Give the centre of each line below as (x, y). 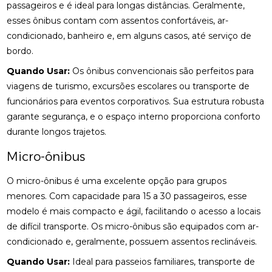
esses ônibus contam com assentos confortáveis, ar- (118, 21)
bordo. (20, 51)
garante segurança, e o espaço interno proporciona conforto (134, 117)
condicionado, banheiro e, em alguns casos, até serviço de (129, 36)
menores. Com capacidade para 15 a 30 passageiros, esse (127, 196)
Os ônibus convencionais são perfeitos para (162, 71)
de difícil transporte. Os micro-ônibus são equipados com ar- (133, 226)
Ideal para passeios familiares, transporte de (163, 262)
